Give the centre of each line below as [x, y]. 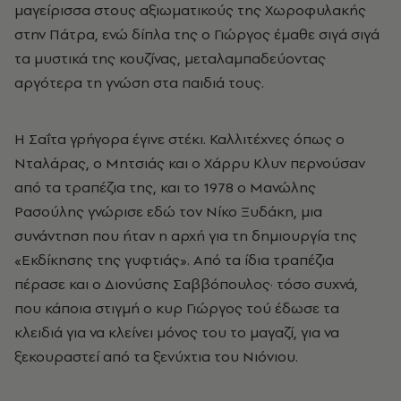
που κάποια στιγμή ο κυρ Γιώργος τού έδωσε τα [177, 307]
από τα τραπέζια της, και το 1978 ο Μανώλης [165, 187]
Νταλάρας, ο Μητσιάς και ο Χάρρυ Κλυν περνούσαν [190, 162]
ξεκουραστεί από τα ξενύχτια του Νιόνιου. [156, 356]
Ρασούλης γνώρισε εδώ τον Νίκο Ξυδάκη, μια [168, 211]
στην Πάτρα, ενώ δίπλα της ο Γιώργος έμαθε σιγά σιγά [197, 34]
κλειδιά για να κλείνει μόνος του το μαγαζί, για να [177, 332]
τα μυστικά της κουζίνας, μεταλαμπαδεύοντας [170, 58]
